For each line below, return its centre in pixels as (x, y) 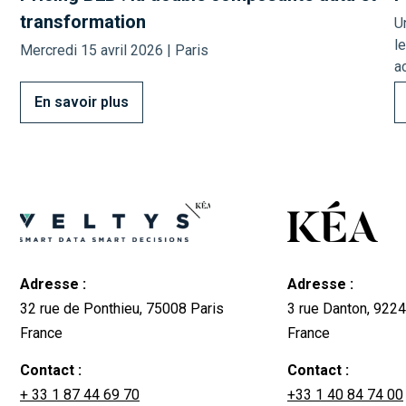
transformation (83, 22)
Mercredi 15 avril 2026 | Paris (114, 51)
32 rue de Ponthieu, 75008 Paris (122, 308)
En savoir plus (82, 102)
